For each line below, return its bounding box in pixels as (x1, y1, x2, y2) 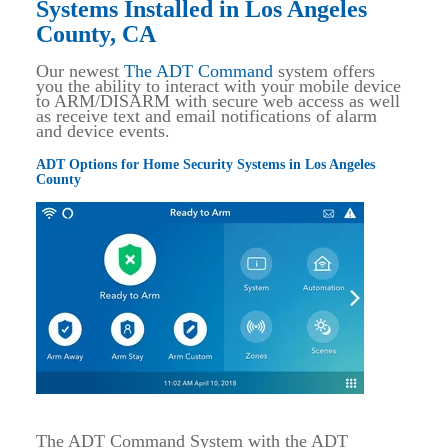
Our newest (36, 61, 124, 81)
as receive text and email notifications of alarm (36, 106, 377, 126)
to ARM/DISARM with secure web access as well (36, 91, 400, 111)
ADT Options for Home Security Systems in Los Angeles (36, 157, 375, 172)
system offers (273, 61, 375, 81)
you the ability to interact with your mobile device (36, 76, 401, 96)
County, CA (36, 21, 156, 47)
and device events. (36, 121, 180, 141)
